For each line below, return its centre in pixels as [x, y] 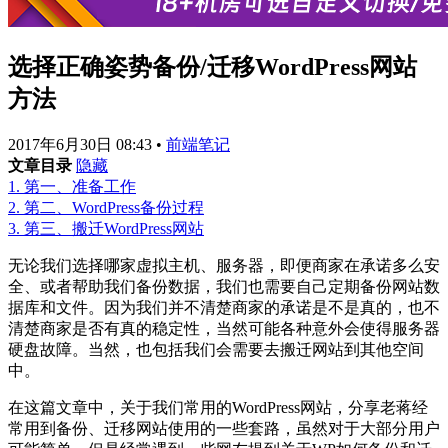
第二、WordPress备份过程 [114, 207]
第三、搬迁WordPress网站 [114, 228]
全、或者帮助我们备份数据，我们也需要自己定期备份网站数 [224, 286]
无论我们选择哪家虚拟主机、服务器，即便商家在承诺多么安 [224, 265]
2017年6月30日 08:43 [82, 144]
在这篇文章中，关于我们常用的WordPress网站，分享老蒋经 [218, 407]
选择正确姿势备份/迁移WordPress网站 [212, 66]
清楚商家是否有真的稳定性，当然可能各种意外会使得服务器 [224, 328]
